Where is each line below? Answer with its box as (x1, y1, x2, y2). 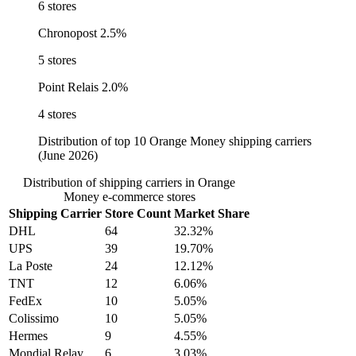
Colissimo (9, 311, 59, 326)
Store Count (105, 207, 171, 221)
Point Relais (38, 80, 99, 95)
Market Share (174, 207, 250, 221)
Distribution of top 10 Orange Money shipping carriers (38, 134, 311, 149)
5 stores (38, 53, 76, 68)
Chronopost (38, 26, 97, 41)
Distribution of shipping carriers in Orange (23, 176, 235, 190)
